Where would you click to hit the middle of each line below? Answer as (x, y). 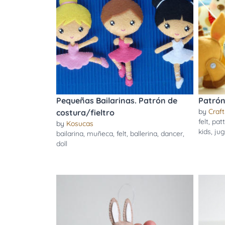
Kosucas (80, 124)
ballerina (144, 134)
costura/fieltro (85, 113)
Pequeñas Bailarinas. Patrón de (117, 100)
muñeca (100, 134)
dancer (172, 134)
